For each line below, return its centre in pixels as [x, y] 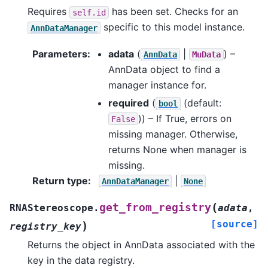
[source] [234, 224]
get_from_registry [155, 207]
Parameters [60, 54]
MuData [206, 54]
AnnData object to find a [164, 69]
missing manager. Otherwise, [173, 134]
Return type [60, 180]
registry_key [45, 226]
